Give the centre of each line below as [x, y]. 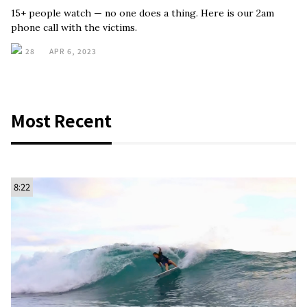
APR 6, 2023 [73, 51]
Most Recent [61, 120]
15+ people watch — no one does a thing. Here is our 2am [143, 13]
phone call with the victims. [74, 27]
